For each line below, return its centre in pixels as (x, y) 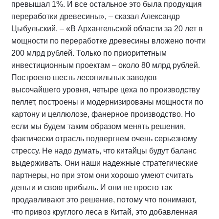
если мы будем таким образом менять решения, (99, 126)
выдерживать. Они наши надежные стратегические (105, 163)
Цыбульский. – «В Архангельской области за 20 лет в (107, 28)
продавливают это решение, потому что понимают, (104, 199)
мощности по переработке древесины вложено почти (109, 41)
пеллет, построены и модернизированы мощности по (107, 102)
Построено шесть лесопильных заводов (84, 77)
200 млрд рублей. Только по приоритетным (89, 53)
